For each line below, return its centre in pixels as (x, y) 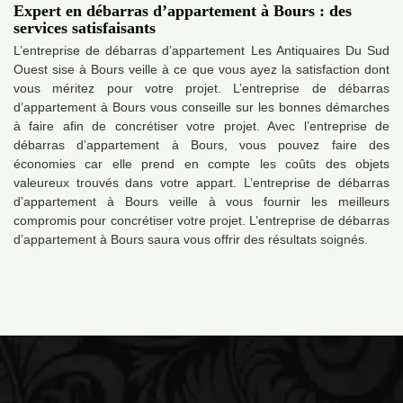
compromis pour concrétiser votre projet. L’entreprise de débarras (201, 221)
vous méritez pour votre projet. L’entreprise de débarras (201, 89)
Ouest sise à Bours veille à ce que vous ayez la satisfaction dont (201, 70)
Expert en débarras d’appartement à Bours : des (183, 11)
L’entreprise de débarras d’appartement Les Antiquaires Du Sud (201, 51)
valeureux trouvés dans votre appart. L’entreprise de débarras (201, 183)
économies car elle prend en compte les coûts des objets (201, 164)
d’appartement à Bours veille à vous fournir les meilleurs (201, 202)
